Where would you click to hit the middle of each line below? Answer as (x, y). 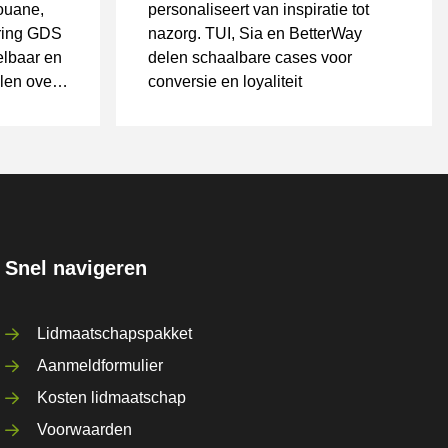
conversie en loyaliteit (225, 81)
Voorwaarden (85, 429)
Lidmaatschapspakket (115, 333)
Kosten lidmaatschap (112, 397)
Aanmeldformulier (100, 365)
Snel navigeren (76, 268)
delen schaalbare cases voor (250, 57)
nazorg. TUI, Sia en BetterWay (255, 33)
